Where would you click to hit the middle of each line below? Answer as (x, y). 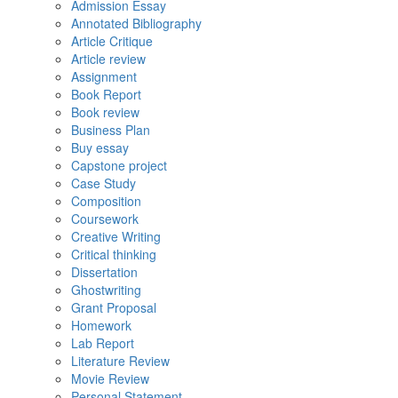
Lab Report (103, 343)
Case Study (103, 183)
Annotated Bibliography (136, 24)
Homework (101, 326)
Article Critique (112, 41)
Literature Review (120, 361)
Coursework (105, 219)
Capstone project (119, 166)
